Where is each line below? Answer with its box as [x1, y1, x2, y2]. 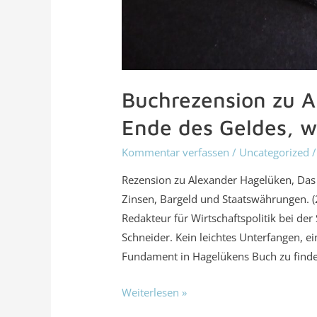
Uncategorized [239, 145, 310, 160]
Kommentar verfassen [122, 145, 230, 160]
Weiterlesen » [122, 285, 188, 300]
